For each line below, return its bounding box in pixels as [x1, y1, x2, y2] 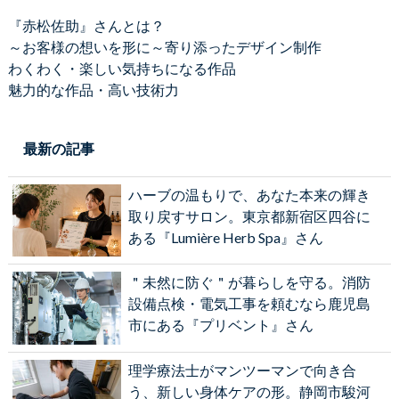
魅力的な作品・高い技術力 [7, 81, 179, 99]
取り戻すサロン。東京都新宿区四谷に [127, 208, 370, 225]
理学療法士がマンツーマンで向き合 [127, 361, 356, 379]
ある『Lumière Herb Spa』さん [127, 229, 323, 247]
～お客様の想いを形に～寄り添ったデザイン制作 [7, 38, 322, 56]
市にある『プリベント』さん [127, 316, 313, 334]
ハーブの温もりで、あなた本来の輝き [127, 186, 370, 204]
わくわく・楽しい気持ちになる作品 [7, 60, 236, 77]
